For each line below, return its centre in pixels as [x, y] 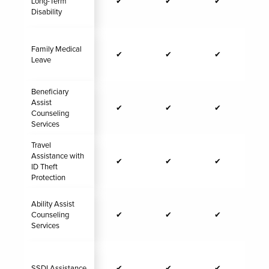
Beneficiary [50, 92]
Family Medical [56, 49]
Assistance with [58, 156]
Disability [47, 12]
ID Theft [44, 167]
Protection [48, 178]
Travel [41, 145]
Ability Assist [53, 204]
